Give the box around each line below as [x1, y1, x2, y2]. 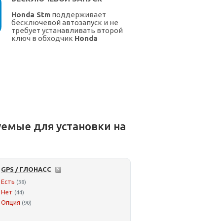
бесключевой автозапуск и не [11, 18, 118, 27]
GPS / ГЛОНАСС [1, 166, 51, 173]
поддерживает [50, 10, 106, 19]
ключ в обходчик [11, 34, 74, 43]
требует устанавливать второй [11, 26, 123, 35]
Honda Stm [11, 10, 50, 19]
